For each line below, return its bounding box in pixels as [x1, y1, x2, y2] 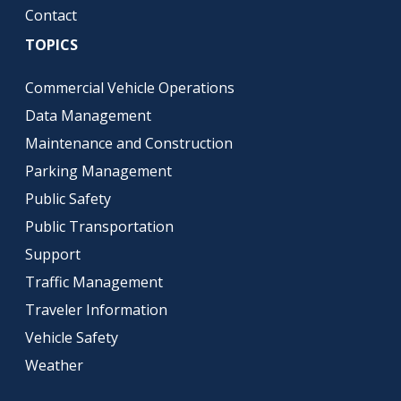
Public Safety [24, 189, 111, 209]
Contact [24, 5, 77, 26]
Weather [24, 355, 83, 376]
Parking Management [24, 161, 172, 182]
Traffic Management [24, 272, 163, 293]
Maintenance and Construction [24, 133, 233, 154]
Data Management [24, 106, 151, 126]
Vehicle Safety [24, 328, 118, 348]
